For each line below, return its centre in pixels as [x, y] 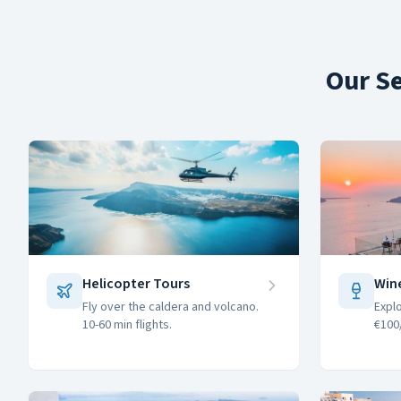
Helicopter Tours [136, 284]
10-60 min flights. [127, 325]
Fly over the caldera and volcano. [171, 307]
